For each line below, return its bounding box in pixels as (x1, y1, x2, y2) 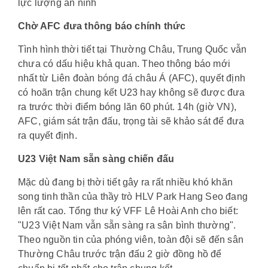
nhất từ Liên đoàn (18, 73, 98, 84)
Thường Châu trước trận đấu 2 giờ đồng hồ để (18, 249, 222, 260)
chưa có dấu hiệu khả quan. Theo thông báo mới (18, 59, 231, 69)
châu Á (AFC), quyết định (133, 73, 246, 84)
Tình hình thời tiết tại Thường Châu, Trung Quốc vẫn (18, 44, 247, 55)
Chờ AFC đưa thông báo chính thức (18, 21, 186, 32)
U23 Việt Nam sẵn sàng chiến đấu (18, 154, 175, 165)
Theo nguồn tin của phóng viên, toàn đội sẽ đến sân (18, 234, 244, 245)
